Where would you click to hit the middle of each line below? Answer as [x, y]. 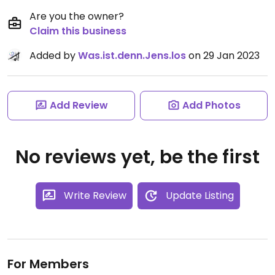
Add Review [79, 105]
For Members [48, 264]
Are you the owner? [77, 16]
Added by [54, 56]
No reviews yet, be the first [137, 157]
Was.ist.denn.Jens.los [132, 56]
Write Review [95, 196]
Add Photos [211, 105]
